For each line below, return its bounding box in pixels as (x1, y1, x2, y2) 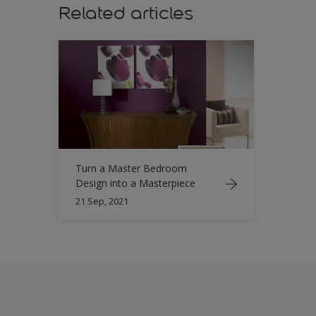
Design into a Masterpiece (75, 176, 195, 190)
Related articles (59, 1, 193, 24)
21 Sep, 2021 (75, 194, 128, 207)
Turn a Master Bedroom (75, 161, 187, 175)
